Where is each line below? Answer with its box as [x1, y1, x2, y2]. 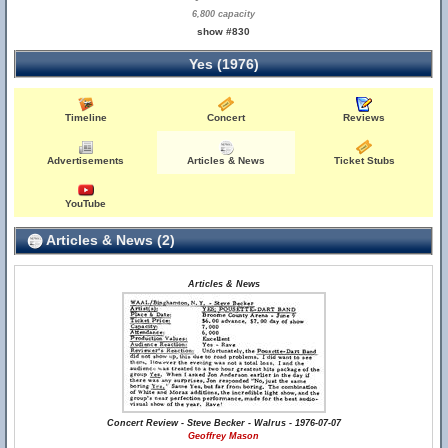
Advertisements [47, 155, 125, 166]
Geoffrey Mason [188, 431, 260, 441]
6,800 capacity [192, 9, 256, 19]
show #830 [197, 26, 251, 37]
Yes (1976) [188, 56, 259, 72]
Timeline [64, 112, 107, 123]
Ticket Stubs [333, 155, 395, 166]
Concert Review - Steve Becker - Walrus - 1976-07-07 [106, 418, 341, 428]
